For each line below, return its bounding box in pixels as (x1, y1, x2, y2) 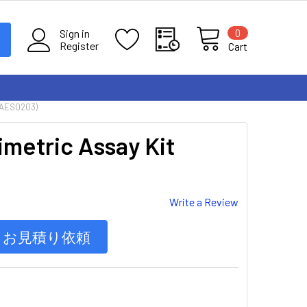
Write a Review (169, 195, 238, 208)
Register (60, 39, 99, 52)
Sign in (60, 27, 90, 40)
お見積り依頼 (3, 228, 90, 245)
